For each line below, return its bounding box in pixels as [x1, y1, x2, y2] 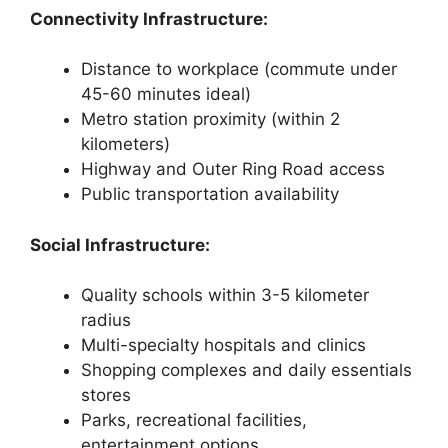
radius [81, 310, 131, 331]
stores [81, 385, 131, 406]
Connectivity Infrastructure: [30, 8, 268, 29]
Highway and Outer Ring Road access [81, 159, 385, 180]
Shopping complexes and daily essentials [81, 360, 412, 381]
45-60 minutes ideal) [81, 84, 251, 105]
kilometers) [81, 134, 170, 155]
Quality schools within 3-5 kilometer [81, 285, 369, 306]
